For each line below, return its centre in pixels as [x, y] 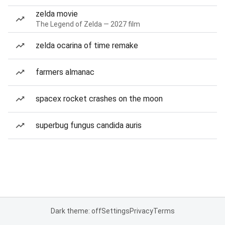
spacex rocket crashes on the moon [99, 99]
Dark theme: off [76, 211]
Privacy [141, 211]
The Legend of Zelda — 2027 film [88, 24]
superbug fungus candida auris [89, 125]
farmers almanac [65, 72]
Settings [115, 211]
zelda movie [57, 14]
